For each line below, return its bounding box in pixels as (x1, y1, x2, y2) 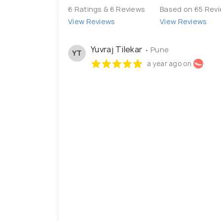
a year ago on (147, 59, 191, 69)
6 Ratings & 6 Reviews (68, 4, 146, 14)
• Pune (144, 45, 169, 55)
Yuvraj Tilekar (91, 44, 145, 55)
